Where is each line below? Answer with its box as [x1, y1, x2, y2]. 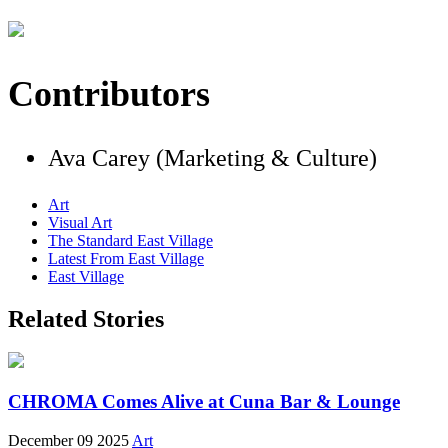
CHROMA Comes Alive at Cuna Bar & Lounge [8, 391, 400, 413]
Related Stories [8, 305, 164, 332]
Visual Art [48, 213, 112, 231]
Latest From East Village [48, 249, 204, 267]
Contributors [8, 73, 210, 114]
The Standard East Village [48, 231, 213, 249]
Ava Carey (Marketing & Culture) [48, 144, 377, 171]
